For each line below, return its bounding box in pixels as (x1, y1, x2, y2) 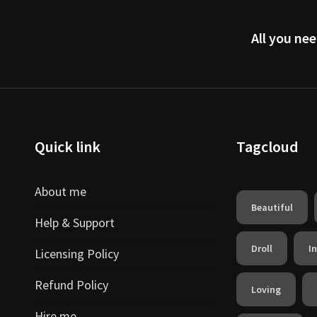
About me (35, 183, 86, 200)
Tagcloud (236, 137, 299, 156)
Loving (251, 283, 281, 296)
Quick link (35, 137, 100, 156)
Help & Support (35, 214, 115, 231)
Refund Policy (35, 277, 108, 293)
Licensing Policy (35, 246, 119, 262)
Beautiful (251, 201, 293, 214)
